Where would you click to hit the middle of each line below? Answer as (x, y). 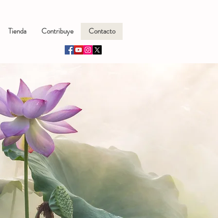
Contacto (102, 31)
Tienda (17, 31)
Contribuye (57, 31)
